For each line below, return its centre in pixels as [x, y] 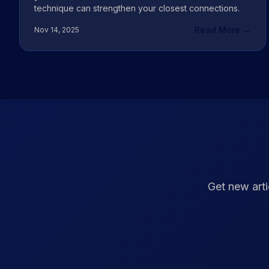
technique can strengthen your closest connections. [137, 8]
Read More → [222, 30]
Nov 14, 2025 [57, 30]
